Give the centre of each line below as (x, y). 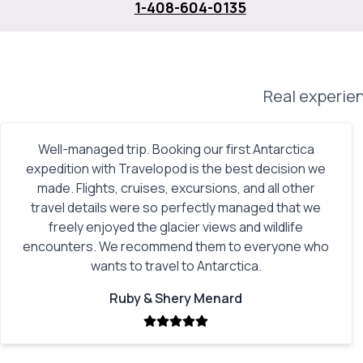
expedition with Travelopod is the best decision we (176, 169)
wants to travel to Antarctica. (176, 266)
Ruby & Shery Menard (176, 298)
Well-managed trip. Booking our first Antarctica (176, 149)
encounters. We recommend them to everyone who (176, 246)
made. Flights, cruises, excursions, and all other (176, 188)
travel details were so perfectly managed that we (176, 207)
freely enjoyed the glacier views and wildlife (176, 227)
